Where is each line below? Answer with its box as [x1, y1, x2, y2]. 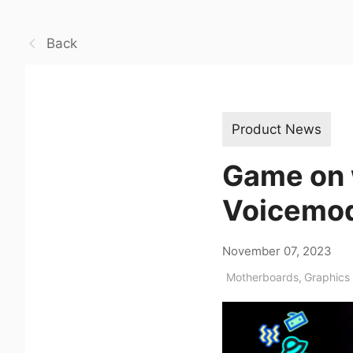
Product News [232, 121, 321, 137]
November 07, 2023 [222, 243, 332, 258]
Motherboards [226, 269, 299, 284]
